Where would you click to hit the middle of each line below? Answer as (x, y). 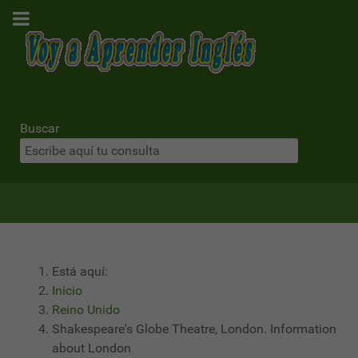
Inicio (67, 290)
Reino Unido (86, 310)
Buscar (40, 128)
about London (91, 348)
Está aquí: (83, 271)
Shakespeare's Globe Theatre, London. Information (194, 329)
